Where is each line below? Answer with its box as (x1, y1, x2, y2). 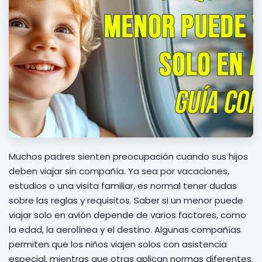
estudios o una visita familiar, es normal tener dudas (9, 180, 237, 192)
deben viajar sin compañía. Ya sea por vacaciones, (9, 165, 229, 177)
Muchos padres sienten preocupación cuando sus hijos (9, 150, 248, 163)
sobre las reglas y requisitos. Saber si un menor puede (9, 194, 243, 206)
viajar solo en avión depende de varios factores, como (9, 209, 246, 221)
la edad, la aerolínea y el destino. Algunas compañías (9, 223, 241, 236)
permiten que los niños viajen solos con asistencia (9, 238, 227, 250)
